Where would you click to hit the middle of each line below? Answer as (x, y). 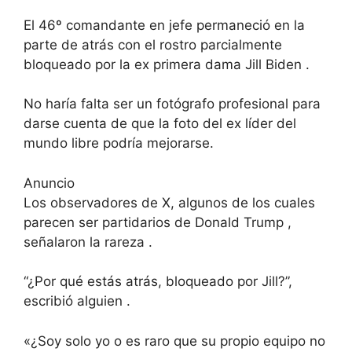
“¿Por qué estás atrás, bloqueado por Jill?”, (158, 282)
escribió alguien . (77, 301)
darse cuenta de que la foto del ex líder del (160, 124)
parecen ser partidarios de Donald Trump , (158, 222)
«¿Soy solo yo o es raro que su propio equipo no (174, 341)
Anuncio (49, 183)
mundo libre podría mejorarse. (119, 143)
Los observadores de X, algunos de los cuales (169, 202)
